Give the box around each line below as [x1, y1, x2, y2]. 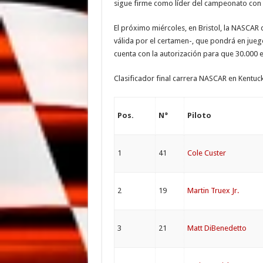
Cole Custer [187, 149, 226, 157]
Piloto [187, 111, 211, 120]
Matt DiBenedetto [187, 224, 247, 232]
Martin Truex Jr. [187, 186, 239, 195]
